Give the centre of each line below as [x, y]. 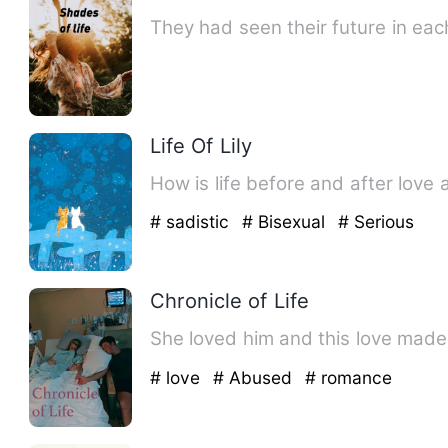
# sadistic [192, 222]
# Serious [376, 222]
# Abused [255, 377]
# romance [348, 377]
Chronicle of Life [229, 301]
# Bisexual [286, 222]
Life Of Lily [200, 145]
